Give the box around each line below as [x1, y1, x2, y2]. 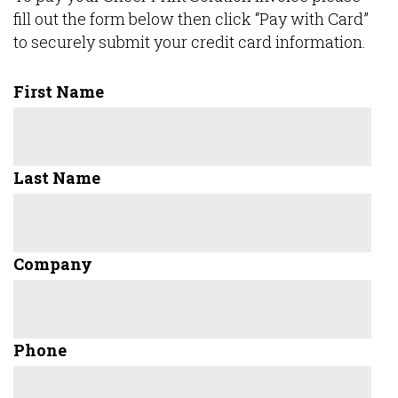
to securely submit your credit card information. [13, 31, 366, 52]
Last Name [13, 167, 100, 188]
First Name [13, 81, 104, 102]
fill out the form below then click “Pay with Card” [13, 8, 369, 29]
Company [13, 253, 92, 275]
